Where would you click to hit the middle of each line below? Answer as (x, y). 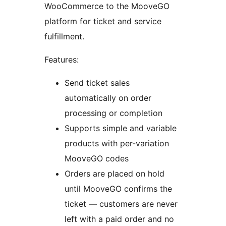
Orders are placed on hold (115, 174)
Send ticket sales (97, 83)
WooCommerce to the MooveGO (107, 6)
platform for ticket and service (103, 21)
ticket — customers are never (121, 204)
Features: (62, 60)
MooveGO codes (97, 159)
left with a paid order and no (119, 219)
